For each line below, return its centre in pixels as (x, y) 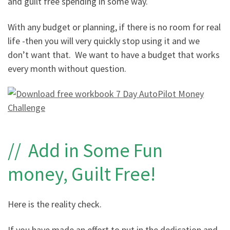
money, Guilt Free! (82, 174)
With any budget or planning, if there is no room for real (114, 27)
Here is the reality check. (55, 204)
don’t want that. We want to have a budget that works (114, 54)
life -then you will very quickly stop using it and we (104, 41)
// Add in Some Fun (85, 150)
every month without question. (67, 68)
